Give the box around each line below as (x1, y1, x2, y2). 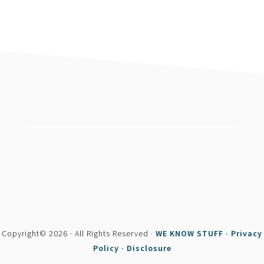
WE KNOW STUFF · (156, 228, 231, 239)
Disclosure (126, 243, 171, 254)
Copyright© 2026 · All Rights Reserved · (2, 228, 156, 239)
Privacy (231, 228, 262, 239)
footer (13, 120, 61, 141)
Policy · (93, 243, 127, 254)
